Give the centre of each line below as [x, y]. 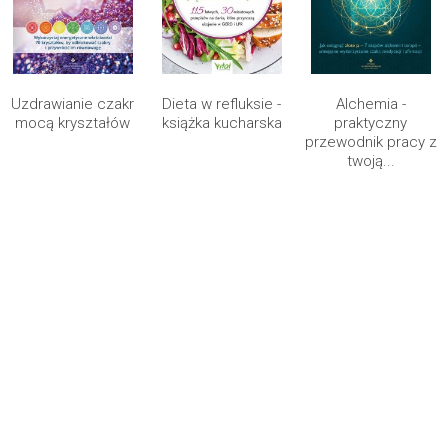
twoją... [370, 160]
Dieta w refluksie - [221, 103]
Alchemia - [370, 103]
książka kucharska [221, 122]
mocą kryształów [72, 122]
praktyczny [370, 122]
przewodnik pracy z [370, 141]
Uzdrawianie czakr [72, 103]
